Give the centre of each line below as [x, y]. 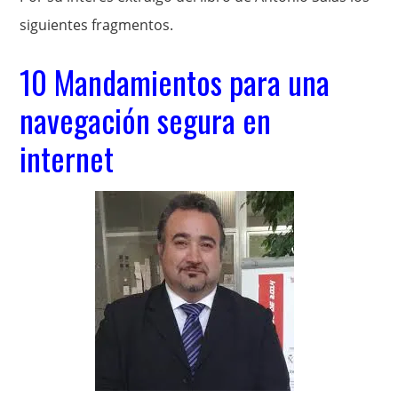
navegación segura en [146, 120]
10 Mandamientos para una [175, 82]
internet [71, 158]
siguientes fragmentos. [97, 25]
